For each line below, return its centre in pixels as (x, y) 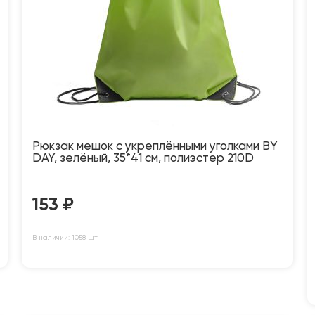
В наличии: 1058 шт (65, 238)
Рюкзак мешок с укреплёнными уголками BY (155, 147)
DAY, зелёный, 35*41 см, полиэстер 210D (143, 159)
